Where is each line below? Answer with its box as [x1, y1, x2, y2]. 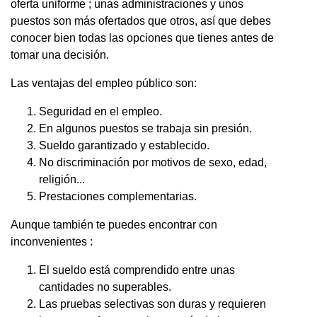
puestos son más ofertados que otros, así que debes [11, 14, 271, 27]
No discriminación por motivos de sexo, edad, [39, 156, 267, 168]
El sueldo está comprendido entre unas [39, 263, 235, 276]
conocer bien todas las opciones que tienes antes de [11, 31, 274, 44]
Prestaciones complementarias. [39, 190, 197, 202]
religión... [39, 173, 85, 185]
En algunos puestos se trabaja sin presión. [39, 122, 252, 134]
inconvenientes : [11, 235, 93, 248]
